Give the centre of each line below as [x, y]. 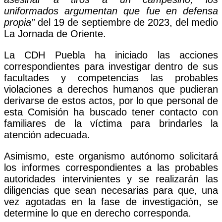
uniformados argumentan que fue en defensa [111, 11]
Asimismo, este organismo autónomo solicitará [111, 156]
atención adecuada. [47, 135]
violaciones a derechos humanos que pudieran [111, 89]
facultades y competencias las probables [111, 78]
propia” [19, 22]
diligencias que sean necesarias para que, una [111, 190]
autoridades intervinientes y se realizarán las [111, 179]
